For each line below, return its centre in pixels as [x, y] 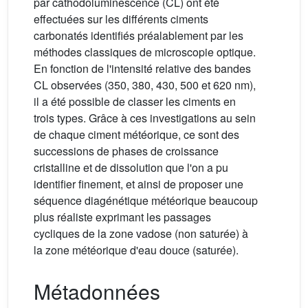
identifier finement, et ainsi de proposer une [139, 184]
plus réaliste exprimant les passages [122, 217]
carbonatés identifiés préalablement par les [139, 35]
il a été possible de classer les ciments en [135, 101]
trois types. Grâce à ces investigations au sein [145, 118]
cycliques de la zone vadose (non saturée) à [141, 233]
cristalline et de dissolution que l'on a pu [131, 167]
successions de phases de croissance [126, 151]
